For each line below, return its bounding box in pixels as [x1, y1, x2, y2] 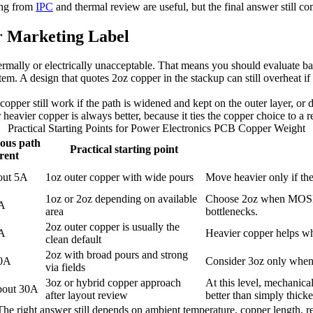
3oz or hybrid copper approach [45, 277, 181, 289]
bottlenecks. [205, 205, 258, 218]
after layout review [45, 289, 128, 302]
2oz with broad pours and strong [45, 249, 188, 261]
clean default [45, 233, 101, 246]
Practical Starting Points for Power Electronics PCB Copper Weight [8, 122, 305, 135]
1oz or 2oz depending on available [45, 193, 197, 205]
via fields [45, 261, 85, 274]
